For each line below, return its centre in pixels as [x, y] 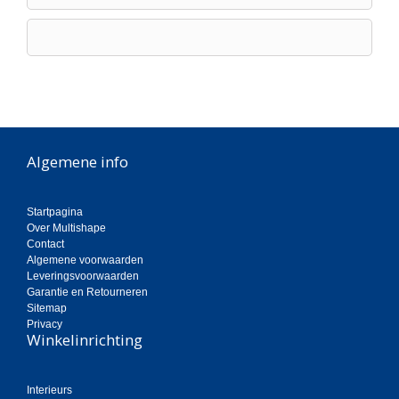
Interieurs [49, 391]
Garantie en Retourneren [87, 293]
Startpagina [55, 212]
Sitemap [47, 309]
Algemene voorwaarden [85, 261]
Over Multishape [66, 228]
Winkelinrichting [85, 340]
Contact [45, 244]
